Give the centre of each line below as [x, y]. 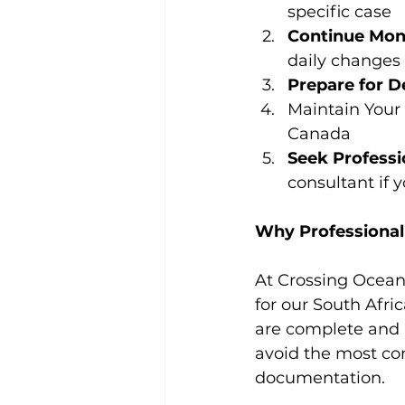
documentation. [320, 378]
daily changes [344, 61]
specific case [339, 12]
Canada [319, 134]
